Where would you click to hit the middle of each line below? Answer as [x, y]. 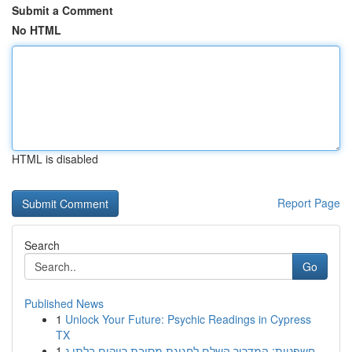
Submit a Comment [62, 10]
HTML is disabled [55, 159]
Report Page [309, 203]
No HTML [37, 30]
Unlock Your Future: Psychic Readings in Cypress [188, 319]
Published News [64, 303]
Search [42, 245]
